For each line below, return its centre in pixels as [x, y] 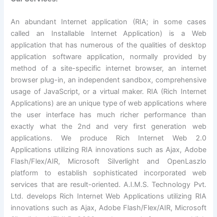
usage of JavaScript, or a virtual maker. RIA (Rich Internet [108, 92]
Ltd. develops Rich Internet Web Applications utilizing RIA [108, 196]
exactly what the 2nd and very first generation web [108, 127]
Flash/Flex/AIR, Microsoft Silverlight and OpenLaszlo [108, 162]
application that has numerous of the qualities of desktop [108, 45]
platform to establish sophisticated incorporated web [108, 173]
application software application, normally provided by [108, 57]
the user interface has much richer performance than [108, 115]
